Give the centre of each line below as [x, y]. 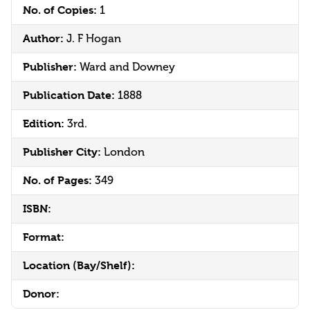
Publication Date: [70, 95]
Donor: [41, 294]
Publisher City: [63, 152]
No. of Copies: [61, 10]
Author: [45, 39]
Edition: [45, 124]
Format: [44, 237]
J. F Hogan [94, 39]
